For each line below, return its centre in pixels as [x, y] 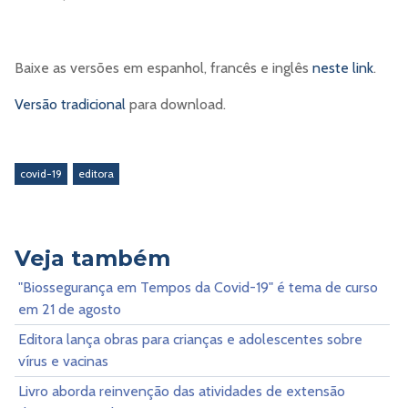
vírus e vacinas [63, 361]
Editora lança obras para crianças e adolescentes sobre [190, 339]
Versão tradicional [70, 105]
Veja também [92, 258]
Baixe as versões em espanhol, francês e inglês [163, 68]
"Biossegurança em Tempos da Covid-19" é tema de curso [198, 287]
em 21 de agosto [70, 309]
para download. [176, 105]
